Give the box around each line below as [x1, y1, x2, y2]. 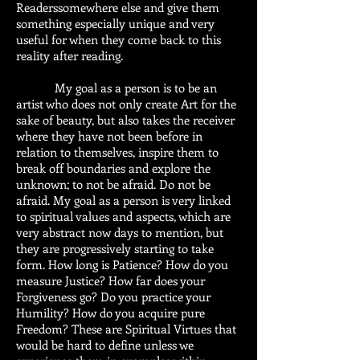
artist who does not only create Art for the [16, 96, 236, 112]
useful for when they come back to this [16, 31, 221, 47]
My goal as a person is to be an [16, 80, 217, 96]
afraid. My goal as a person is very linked [16, 192, 231, 208]
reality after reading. [16, 47, 123, 63]
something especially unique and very [16, 15, 215, 31]
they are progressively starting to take [16, 240, 214, 256]
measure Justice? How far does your [16, 272, 205, 288]
